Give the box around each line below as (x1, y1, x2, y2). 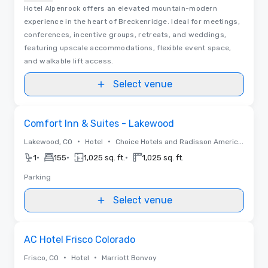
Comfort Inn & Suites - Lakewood (24, 117, 174, 129)
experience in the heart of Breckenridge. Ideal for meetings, (24, 17, 240, 26)
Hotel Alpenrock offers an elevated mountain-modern (24, 4, 217, 13)
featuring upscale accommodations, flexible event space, (24, 43, 232, 52)
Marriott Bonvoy (102, 253, 157, 262)
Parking (24, 172, 51, 181)
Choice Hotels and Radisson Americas (115, 137, 238, 146)
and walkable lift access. (24, 56, 114, 65)
